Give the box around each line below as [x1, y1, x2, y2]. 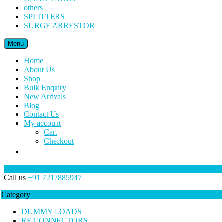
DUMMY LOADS [21, 207, 82, 216]
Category [1, 190, 30, 199]
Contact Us [24, 110, 59, 118]
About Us [24, 65, 55, 74]
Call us [4, 173, 26, 182]
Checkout [44, 137, 74, 145]
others [24, 3, 43, 12]
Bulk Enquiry [24, 83, 66, 92]
